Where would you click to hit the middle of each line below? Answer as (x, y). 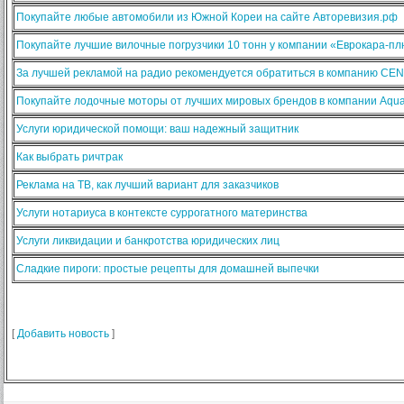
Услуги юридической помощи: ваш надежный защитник (157, 129)
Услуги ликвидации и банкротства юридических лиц (148, 241)
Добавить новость (63, 334)
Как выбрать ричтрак (69, 157)
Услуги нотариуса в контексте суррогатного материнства (162, 213)
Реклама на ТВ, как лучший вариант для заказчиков (147, 185)
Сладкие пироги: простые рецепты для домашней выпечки (168, 269)
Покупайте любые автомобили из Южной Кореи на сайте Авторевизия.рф (207, 18)
